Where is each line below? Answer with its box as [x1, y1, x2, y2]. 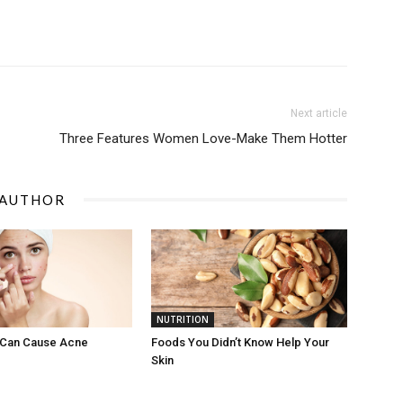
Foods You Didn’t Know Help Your [151, 335, 329, 349]
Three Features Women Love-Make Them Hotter [59, 130, 347, 147]
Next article [291, 106, 347, 120]
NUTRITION [157, 312, 209, 326]
